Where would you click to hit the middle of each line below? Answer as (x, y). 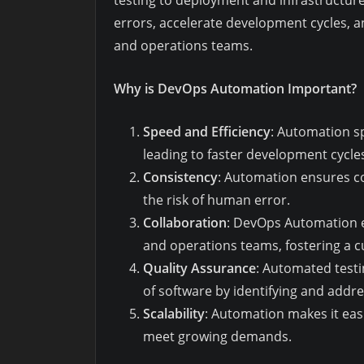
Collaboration (185, 223)
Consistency (180, 178)
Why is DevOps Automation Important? (235, 89)
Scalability (174, 314)
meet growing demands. (217, 337)
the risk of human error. (217, 200)
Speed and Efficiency (207, 132)
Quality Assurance (199, 269)
